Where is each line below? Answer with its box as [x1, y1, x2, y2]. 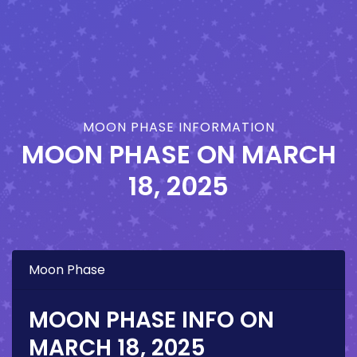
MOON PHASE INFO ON [29, 304, 274, 336]
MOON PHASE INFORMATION [82, 118, 275, 137]
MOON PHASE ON [21, 136, 241, 173]
